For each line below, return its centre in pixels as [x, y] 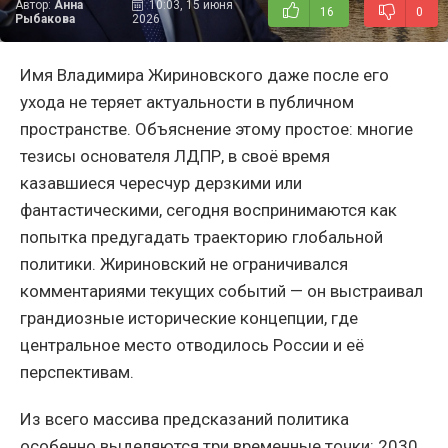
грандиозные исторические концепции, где [189, 318]
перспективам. [77, 372]
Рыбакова [45, 19]
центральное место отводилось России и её [192, 345]
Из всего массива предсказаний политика [184, 419]
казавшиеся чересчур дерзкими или [161, 183]
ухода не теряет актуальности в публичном [187, 102]
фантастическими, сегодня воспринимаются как [208, 210]
